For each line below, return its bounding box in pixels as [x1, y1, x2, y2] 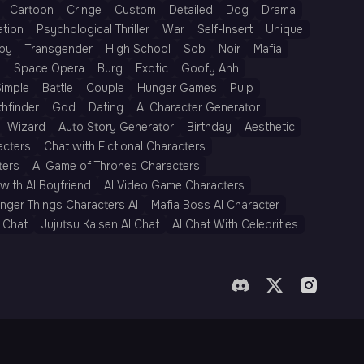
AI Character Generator [136, 100, 260, 115]
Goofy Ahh [181, 61, 239, 76]
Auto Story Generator [58, 119, 174, 134]
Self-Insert [197, 22, 253, 37]
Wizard [7, 119, 45, 134]
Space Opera [14, 61, 84, 76]
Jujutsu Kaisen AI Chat [41, 217, 159, 232]
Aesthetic [245, 119, 295, 134]
